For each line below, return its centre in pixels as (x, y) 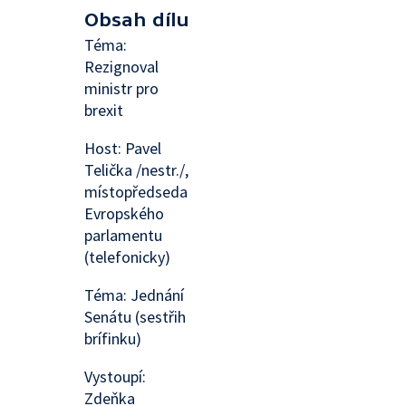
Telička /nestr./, (137, 170)
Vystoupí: (116, 377)
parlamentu (124, 235)
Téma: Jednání (135, 295)
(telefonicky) (128, 257)
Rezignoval (122, 67)
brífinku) (113, 338)
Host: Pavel (123, 148)
